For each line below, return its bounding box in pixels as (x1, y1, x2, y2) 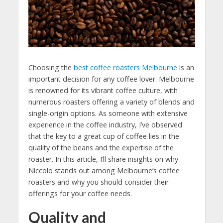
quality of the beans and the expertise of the (28, 142, 174, 152)
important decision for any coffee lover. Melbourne (28, 74, 194, 84)
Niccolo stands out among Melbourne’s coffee (28, 165, 180, 175)
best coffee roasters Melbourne (73, 62, 177, 72)
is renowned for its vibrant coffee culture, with (28, 85, 178, 95)
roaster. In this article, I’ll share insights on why (28, 154, 178, 164)
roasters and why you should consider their (28, 177, 169, 187)
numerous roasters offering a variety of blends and (28, 97, 195, 107)
